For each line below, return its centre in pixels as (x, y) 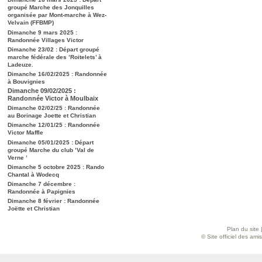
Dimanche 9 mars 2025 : (42, 32)
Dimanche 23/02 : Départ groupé (54, 49)
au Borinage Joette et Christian (52, 116)
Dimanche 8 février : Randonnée (54, 201)
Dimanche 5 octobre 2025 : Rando (56, 167)
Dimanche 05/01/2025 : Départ (51, 142)
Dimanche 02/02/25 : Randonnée (54, 108)
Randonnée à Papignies (42, 192)
